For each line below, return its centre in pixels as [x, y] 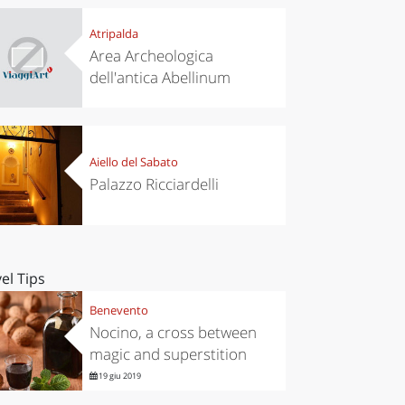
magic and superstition [168, 354]
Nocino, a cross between [173, 333]
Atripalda [113, 34]
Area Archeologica [151, 56]
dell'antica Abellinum [160, 78]
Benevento [118, 311]
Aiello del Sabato [133, 162]
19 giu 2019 [118, 376]
